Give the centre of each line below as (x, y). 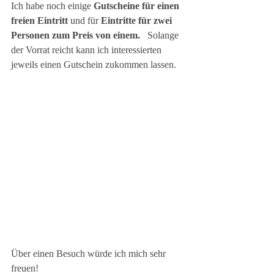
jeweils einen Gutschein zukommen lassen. (94, 65)
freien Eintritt (39, 20)
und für (84, 20)
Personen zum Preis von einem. (77, 35)
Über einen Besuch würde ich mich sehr (90, 254)
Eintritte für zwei (138, 20)
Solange (164, 35)
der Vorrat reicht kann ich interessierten (87, 50)
